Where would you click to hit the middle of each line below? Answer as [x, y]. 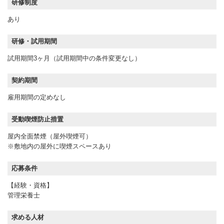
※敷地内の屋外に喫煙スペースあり [59, 146]
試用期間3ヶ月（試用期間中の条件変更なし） [74, 58]
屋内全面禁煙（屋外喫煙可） [53, 136]
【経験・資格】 [30, 185]
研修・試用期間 [34, 41]
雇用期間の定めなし [37, 97]
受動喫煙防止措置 [37, 119]
